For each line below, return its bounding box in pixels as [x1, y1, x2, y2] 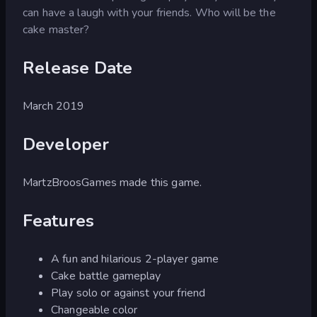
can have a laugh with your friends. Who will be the [23, 4, 276, 21]
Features [23, 209, 95, 232]
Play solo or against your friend [51, 284, 206, 301]
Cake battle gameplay [51, 267, 161, 284]
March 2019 [23, 98, 85, 114]
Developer [23, 132, 110, 156]
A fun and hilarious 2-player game [51, 250, 219, 267]
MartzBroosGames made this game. [23, 174, 202, 190]
